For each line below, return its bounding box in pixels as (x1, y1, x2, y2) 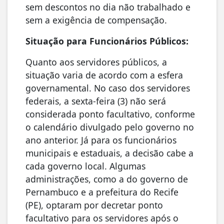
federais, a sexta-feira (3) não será (25, 94, 166, 107)
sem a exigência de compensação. (25, 13, 167, 26)
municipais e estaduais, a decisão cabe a (25, 146, 193, 159)
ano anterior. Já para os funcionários (25, 133, 176, 146)
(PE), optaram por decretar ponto (25, 198, 163, 211)
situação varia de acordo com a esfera (25, 68, 183, 81)
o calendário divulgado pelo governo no (25, 120, 194, 133)
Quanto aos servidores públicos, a (25, 55, 167, 68)
